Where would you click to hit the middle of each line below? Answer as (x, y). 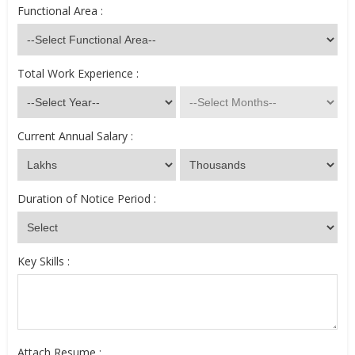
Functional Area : (60, 11)
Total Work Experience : (78, 73)
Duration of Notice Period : (87, 198)
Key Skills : (44, 261)
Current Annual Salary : (75, 136)
